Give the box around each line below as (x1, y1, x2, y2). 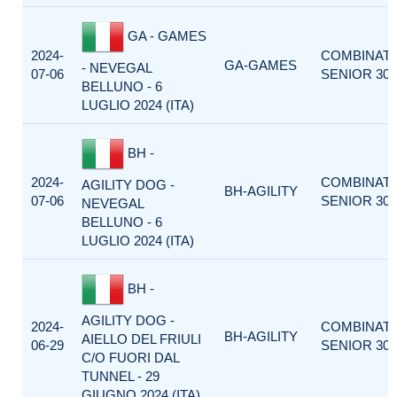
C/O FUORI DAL (82, 350, 179, 365)
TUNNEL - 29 (82, 369, 160, 384)
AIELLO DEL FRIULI (82, 331, 201, 346)
